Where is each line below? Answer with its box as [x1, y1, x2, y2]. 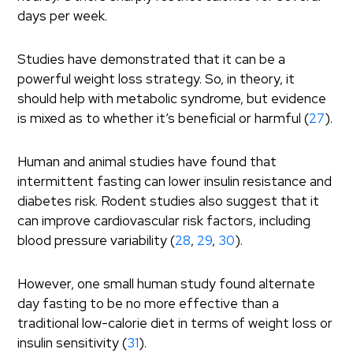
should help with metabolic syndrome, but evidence [17, 90, 327, 107]
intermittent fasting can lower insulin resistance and [17, 173, 333, 190]
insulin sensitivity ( [17, 334, 128, 351]
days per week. [17, 7, 108, 24]
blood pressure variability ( [17, 232, 176, 249]
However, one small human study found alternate [17, 275, 316, 292]
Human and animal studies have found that [17, 153, 277, 170]
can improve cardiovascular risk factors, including [17, 212, 311, 229]
